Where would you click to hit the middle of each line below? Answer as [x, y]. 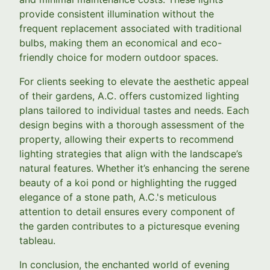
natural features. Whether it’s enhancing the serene [134, 168]
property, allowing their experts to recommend [127, 139]
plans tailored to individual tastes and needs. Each [134, 110]
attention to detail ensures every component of [127, 212]
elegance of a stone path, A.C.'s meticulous [118, 197]
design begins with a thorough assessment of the [132, 125]
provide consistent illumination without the [117, 14]
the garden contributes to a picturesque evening [130, 226]
